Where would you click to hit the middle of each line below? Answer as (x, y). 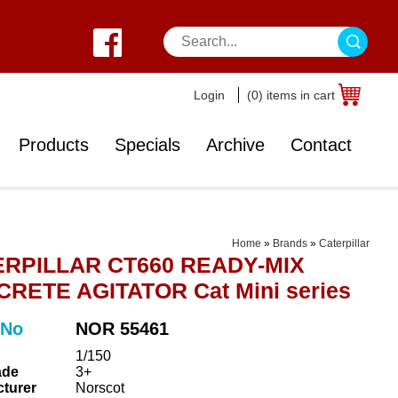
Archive (235, 145)
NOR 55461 (122, 328)
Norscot (99, 387)
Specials (147, 145)
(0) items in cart (291, 95)
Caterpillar (344, 243)
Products (54, 145)
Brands (290, 243)
